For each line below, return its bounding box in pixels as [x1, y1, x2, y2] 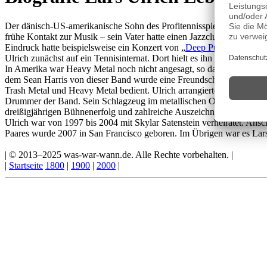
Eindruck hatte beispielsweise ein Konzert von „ [5, 42, 185, 52]
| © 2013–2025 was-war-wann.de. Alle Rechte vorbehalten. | [5, 149, 233, 160]
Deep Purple [185, 42, 232, 52]
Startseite [9, 160, 43, 170]
